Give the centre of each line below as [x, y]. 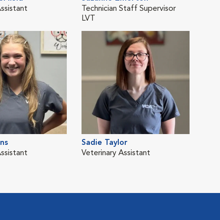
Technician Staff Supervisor [129, 9]
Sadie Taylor [105, 143]
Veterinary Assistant [116, 153]
